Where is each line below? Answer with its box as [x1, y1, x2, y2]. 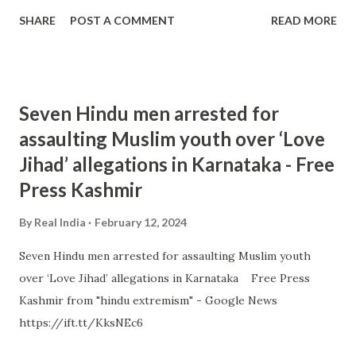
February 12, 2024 [95, 215, 187, 229]
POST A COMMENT [70, 14, 175, 27]
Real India [34, 215, 86, 229]
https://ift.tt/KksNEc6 [19, 315, 143, 330]
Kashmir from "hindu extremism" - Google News [19, 293, 277, 308]
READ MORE [271, 14, 337, 27]
